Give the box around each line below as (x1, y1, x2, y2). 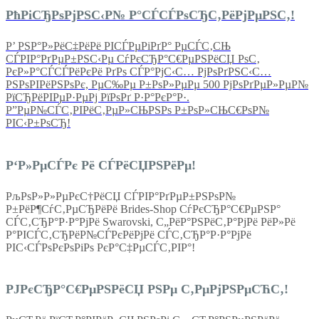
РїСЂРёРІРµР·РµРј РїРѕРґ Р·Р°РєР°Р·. (6, 90, 189, 103)
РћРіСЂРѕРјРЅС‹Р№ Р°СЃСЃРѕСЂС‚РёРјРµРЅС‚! (6, 7, 295, 22)
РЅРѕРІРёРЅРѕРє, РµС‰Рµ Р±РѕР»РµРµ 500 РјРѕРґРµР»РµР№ (6, 78, 308, 90)
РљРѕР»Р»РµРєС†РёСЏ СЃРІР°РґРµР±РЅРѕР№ (6, 189, 236, 202)
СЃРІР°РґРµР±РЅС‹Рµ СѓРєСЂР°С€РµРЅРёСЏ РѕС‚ (6, 52, 260, 65)
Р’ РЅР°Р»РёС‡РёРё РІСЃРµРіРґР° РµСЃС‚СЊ (6, 39, 231, 52)
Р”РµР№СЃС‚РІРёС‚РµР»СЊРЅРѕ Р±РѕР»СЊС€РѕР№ (6, 103, 269, 116)
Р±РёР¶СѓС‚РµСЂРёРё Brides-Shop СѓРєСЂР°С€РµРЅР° (6, 202, 281, 215)
